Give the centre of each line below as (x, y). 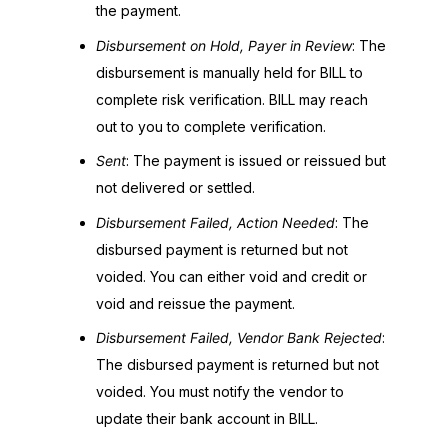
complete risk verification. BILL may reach (232, 99)
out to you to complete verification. (211, 126)
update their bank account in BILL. (207, 418)
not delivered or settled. (175, 187)
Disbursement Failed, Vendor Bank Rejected (239, 337)
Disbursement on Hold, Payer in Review (224, 45)
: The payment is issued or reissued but (256, 160)
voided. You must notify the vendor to (220, 391)
